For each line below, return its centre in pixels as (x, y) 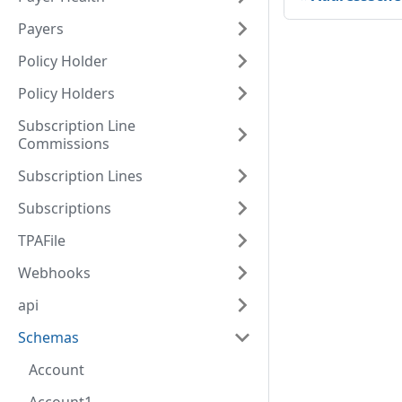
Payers (41, 29)
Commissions (64, 144)
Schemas (48, 337)
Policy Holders (66, 93)
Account (57, 370)
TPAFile (42, 240)
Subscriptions (65, 208)
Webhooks (54, 273)
